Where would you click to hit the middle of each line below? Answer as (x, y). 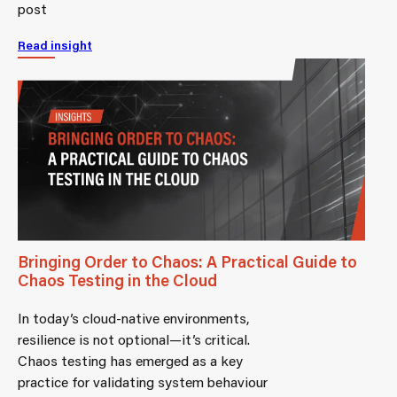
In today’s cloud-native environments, (133, 317)
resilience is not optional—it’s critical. (134, 339)
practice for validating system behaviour (143, 381)
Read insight (55, 45)
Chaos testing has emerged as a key (130, 360)
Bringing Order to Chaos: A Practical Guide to (187, 261)
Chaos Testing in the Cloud (117, 280)
